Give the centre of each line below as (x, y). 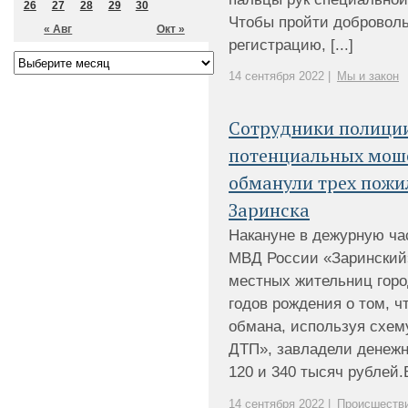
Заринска (269, 210)
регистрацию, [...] (291, 45)
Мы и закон (368, 76)
